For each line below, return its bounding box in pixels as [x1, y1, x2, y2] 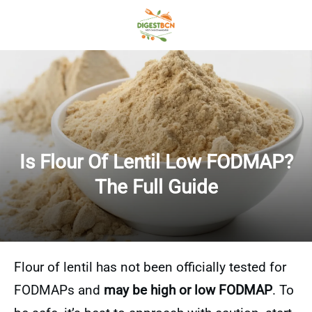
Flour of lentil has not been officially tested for [14, 259, 286, 275]
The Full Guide [94, 175, 218, 198]
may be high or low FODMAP [104, 282, 272, 298]
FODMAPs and [14, 282, 104, 298]
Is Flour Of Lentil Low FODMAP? [19, 150, 293, 173]
